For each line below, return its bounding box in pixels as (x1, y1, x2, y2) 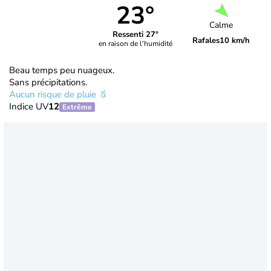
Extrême (62, 102, 92, 112)
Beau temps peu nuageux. (9, 64, 114, 76)
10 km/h (220, 35, 250, 47)
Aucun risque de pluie (9, 88, 99, 100)
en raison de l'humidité (98, 39, 172, 49)
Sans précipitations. (9, 76, 87, 88)
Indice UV (9, 100, 48, 113)
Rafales (192, 35, 220, 47)
